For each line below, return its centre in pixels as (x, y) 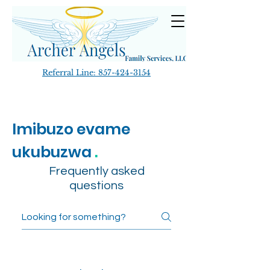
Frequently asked (96, 171)
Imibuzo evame (71, 129)
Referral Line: (70, 73)
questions (96, 186)
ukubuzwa (53, 152)
